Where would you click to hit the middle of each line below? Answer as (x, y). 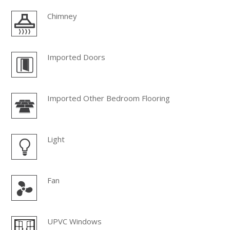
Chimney (62, 16)
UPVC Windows (75, 221)
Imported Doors (76, 57)
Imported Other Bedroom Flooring (109, 98)
